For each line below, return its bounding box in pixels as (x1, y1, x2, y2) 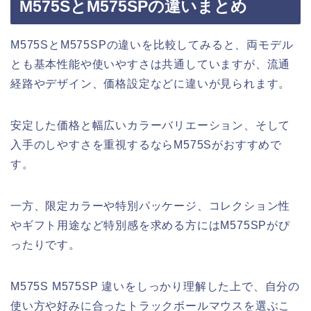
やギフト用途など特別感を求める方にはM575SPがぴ (10, 219, 290, 231)
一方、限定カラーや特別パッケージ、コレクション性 (10, 199, 291, 212)
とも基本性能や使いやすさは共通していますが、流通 (10, 58, 291, 70)
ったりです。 (10, 238, 81, 251)
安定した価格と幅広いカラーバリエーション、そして (10, 119, 291, 131)
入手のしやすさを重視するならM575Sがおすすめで (10, 138, 282, 151)
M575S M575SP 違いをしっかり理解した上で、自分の (10, 280, 300, 292)
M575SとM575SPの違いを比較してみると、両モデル (10, 38, 294, 51)
